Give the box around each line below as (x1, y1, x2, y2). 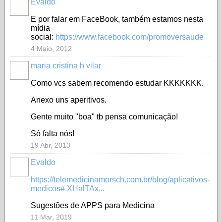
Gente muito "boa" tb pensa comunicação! (31, 112, 178, 121)
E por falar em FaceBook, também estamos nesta (31, 15, 203, 23)
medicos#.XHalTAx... (31, 184, 105, 193)
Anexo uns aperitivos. (31, 96, 107, 104)
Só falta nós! (31, 129, 74, 138)
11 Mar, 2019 (31, 213, 72, 221)
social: (31, 33, 55, 41)
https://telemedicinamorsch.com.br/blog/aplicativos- (31, 175, 210, 184)
